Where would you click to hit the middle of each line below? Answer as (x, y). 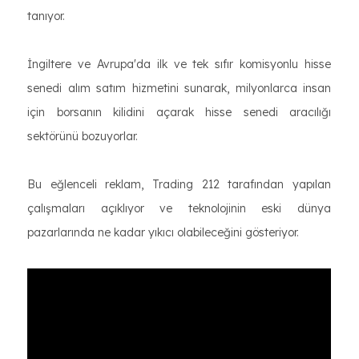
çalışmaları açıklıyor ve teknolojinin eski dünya (179, 208)
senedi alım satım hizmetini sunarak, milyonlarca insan (179, 88)
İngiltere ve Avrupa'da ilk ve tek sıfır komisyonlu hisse (179, 64)
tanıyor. (46, 16)
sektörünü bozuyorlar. (83, 136)
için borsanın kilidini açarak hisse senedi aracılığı (179, 112)
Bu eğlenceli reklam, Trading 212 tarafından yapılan (179, 184)
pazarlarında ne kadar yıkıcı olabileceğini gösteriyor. (163, 232)
